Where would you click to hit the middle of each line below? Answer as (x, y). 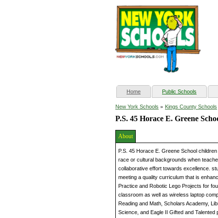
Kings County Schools (191, 107)
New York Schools (137, 107)
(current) (151, 91)
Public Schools (179, 92)
